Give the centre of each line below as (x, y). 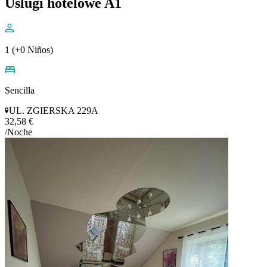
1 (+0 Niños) (29, 50)
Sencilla (20, 91)
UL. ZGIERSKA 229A (54, 111)
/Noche (18, 132)
